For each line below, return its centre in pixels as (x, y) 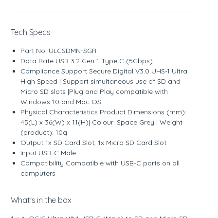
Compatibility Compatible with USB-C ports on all (100, 163)
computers (38, 173)
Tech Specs (31, 32)
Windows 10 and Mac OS (61, 101)
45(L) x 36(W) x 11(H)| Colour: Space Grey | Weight (102, 122)
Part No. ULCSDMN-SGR (59, 50)
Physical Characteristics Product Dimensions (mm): (104, 112)
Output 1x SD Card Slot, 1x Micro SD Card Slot (94, 142)
